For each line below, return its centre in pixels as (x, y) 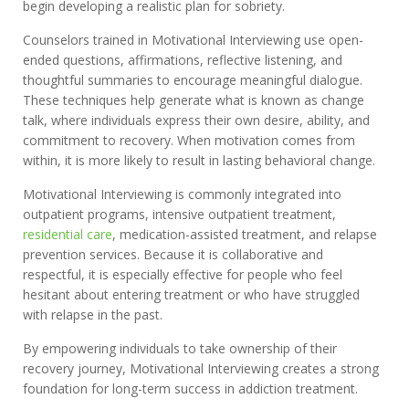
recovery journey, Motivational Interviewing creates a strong (201, 368)
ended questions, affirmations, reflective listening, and (183, 60)
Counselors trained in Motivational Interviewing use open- (193, 40)
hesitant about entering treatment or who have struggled (191, 294)
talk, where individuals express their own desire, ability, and (196, 120)
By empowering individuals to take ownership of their (180, 348)
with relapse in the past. (93, 315)
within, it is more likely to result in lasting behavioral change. (199, 160)
